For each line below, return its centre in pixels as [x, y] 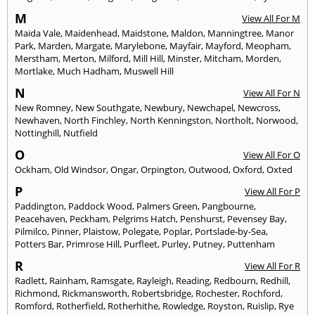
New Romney [43, 108]
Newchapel [210, 108]
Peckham [89, 219]
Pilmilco [31, 232]
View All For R [272, 266]
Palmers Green [167, 206]
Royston [225, 306]
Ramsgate [111, 281]
